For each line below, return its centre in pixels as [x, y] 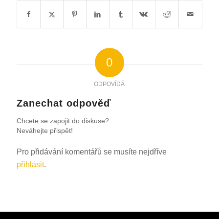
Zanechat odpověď [64, 103]
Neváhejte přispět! [44, 131]
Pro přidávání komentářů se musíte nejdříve [91, 152]
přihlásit [30, 164]
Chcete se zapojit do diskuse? [63, 121]
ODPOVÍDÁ [109, 84]
